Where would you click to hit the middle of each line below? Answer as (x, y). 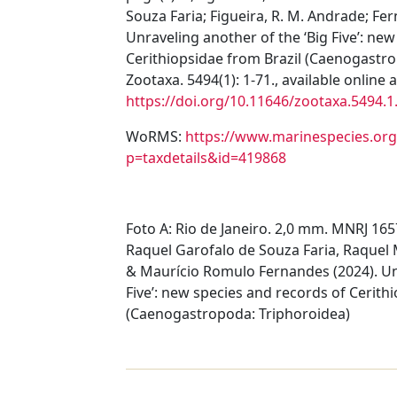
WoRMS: (156, 136)
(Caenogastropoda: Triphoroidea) (238, 314)
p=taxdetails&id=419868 (206, 158)
